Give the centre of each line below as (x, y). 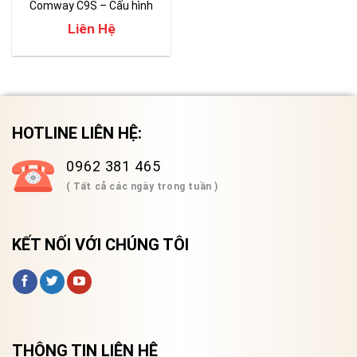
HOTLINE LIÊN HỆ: (77, 133)
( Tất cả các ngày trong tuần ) (142, 187)
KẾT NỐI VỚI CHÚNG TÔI (100, 245)
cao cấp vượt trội (91, 20)
